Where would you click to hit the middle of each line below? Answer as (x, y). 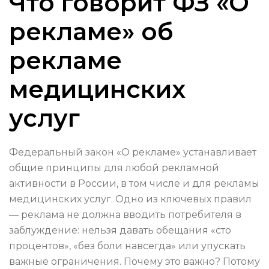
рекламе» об (91, 32)
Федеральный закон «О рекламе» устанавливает (133, 153)
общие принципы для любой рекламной (114, 168)
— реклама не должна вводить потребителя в (125, 215)
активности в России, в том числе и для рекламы (134, 184)
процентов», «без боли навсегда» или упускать (127, 246)
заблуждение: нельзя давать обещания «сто (120, 231)
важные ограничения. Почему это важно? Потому (134, 262)
